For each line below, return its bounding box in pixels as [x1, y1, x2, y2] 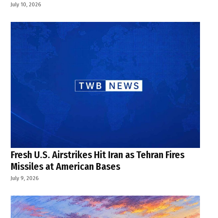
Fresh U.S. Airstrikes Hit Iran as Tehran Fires [11, 149, 185, 161]
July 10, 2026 [11, 1, 41, 8]
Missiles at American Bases [11, 161, 121, 173]
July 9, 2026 [11, 174, 39, 182]
